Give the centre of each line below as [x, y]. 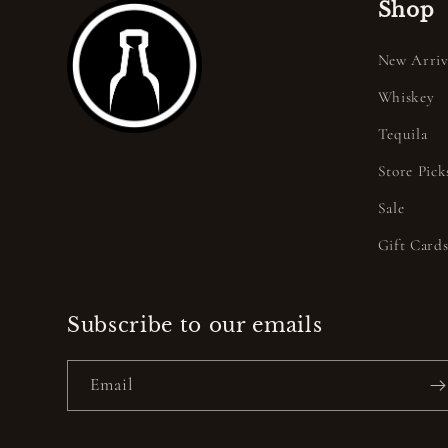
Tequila [402, 134]
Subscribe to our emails [195, 324]
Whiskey [406, 97]
